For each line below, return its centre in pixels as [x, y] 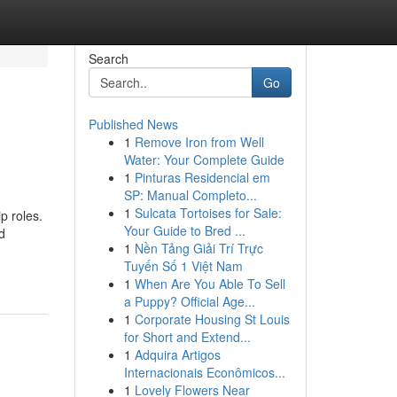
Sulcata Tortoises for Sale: [208, 213]
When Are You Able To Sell [210, 284]
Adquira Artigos [177, 354]
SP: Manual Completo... [190, 195]
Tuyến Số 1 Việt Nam [183, 266]
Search [108, 58]
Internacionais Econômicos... [204, 372]
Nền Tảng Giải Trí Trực [198, 248]
